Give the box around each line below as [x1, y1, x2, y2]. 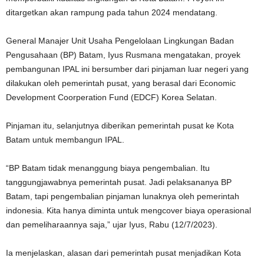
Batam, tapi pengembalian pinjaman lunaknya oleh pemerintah [6, 192, 239, 201]
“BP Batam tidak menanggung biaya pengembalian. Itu [6, 163, 210, 173]
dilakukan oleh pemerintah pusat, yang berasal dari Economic [6, 78, 236, 88]
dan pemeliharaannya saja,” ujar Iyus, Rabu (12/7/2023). [6, 220, 217, 229]
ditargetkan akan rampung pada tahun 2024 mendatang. [6, 8, 217, 17]
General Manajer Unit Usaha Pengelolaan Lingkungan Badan [6, 36, 234, 45]
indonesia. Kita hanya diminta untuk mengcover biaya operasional [6, 206, 251, 215]
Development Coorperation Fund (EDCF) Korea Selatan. [6, 93, 217, 102]
